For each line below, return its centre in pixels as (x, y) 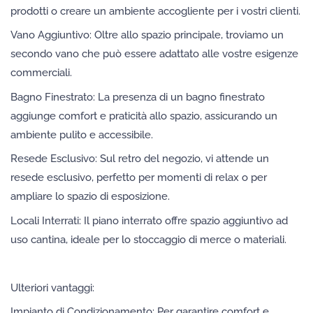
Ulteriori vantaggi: (52, 287)
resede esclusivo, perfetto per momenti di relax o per (139, 178)
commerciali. (41, 73)
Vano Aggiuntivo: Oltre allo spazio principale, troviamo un (147, 35)
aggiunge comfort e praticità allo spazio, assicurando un (144, 116)
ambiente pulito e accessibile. (82, 134)
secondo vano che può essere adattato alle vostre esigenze (154, 54)
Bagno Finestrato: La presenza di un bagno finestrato (138, 97)
